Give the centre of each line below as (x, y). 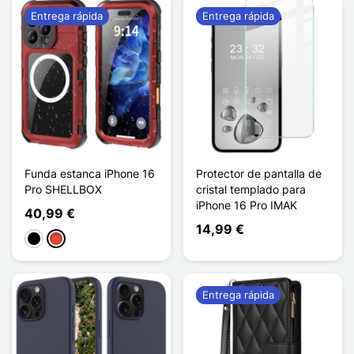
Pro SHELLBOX (63, 189)
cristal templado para (251, 189)
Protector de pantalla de (259, 173)
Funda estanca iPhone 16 (90, 173)
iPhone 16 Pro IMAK (247, 205)
